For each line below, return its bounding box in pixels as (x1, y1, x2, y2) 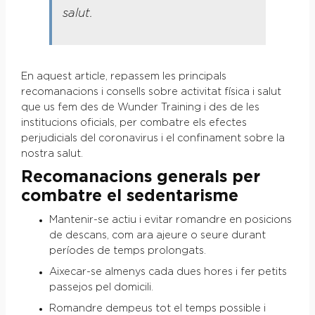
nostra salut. (20, 148, 83, 159)
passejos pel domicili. (49, 282, 153, 292)
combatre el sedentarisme (20, 187, 238, 205)
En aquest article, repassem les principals (20, 71, 226, 82)
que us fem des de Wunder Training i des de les (20, 102, 259, 112)
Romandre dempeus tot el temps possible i (49, 303, 266, 314)
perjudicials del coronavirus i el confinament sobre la (20, 133, 285, 143)
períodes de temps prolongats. (49, 245, 206, 256)
